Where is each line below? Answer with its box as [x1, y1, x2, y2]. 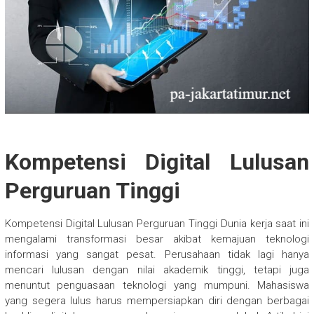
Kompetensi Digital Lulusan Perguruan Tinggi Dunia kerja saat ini [4, 217, 310, 230]
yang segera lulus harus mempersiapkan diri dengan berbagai [4, 294, 310, 307]
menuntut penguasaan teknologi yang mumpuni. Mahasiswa [4, 278, 310, 292]
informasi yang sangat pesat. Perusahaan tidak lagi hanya [4, 247, 310, 261]
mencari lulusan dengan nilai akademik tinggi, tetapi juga [4, 263, 310, 276]
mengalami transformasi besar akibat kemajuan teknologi [4, 232, 310, 245]
